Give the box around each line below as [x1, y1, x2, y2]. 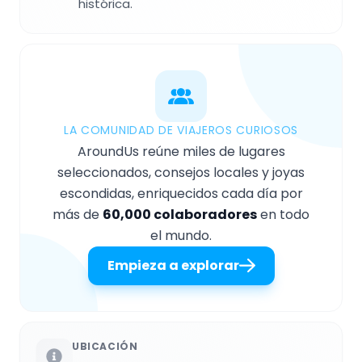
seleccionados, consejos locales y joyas [57, 163, 305, 183]
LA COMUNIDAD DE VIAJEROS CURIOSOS [63, 122, 299, 139]
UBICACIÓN [72, 339, 138, 354]
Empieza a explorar [107, 256, 239, 276]
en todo [257, 205, 309, 225]
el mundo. [150, 226, 212, 246]
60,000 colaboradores [103, 205, 257, 225]
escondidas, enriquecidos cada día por [59, 184, 303, 204]
